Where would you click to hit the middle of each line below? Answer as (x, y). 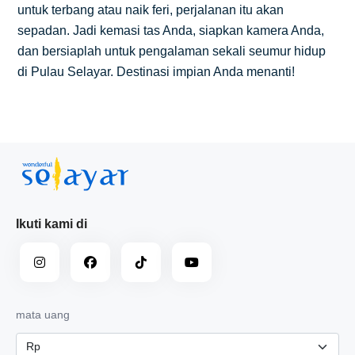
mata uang (43, 314)
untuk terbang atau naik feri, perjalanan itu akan (151, 10)
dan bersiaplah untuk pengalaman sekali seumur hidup (172, 51)
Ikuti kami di (52, 223)
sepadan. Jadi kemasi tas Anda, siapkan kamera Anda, (171, 30)
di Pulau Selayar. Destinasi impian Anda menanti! (156, 71)
